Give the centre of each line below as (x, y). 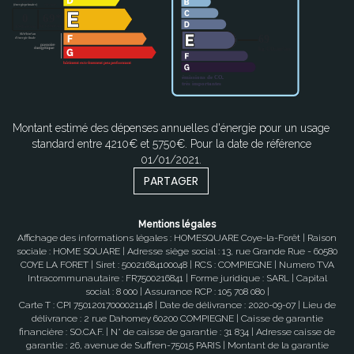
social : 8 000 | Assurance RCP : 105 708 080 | (177, 292)
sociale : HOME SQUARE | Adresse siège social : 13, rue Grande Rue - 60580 (177, 252)
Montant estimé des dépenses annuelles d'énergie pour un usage (171, 128)
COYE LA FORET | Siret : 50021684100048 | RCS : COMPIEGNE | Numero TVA (177, 265)
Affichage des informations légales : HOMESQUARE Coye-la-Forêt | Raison (177, 238)
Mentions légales (177, 225)
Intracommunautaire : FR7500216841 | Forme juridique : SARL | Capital (177, 279)
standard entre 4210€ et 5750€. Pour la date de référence (171, 144)
